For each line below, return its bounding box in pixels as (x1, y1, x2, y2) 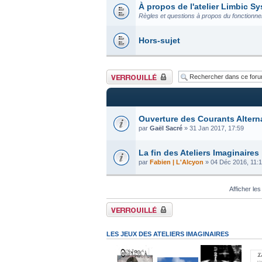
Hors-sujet (139, 35, 180, 45)
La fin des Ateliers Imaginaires (139, 147, 259, 157)
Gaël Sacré (150, 124, 182, 132)
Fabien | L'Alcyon (150, 158, 204, 166)
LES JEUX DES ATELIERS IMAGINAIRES (106, 230, 229, 237)
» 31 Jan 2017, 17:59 (182, 124, 244, 132)
